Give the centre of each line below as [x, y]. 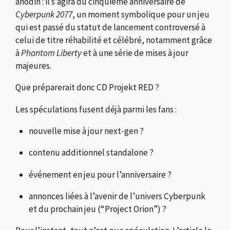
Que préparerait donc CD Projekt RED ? [87, 88]
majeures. [33, 66]
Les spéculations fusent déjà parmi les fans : [96, 109]
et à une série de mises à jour [135, 53]
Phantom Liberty [51, 53]
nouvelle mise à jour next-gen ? [86, 131]
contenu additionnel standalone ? [91, 153]
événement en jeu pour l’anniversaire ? [100, 174]
